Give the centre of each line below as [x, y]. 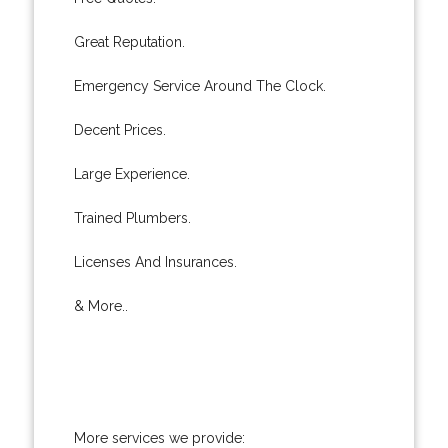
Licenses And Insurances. [155, 261]
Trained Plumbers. [132, 217]
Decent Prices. [119, 129]
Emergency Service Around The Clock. [199, 85]
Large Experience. [131, 173]
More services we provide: [159, 437]
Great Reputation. [129, 41]
